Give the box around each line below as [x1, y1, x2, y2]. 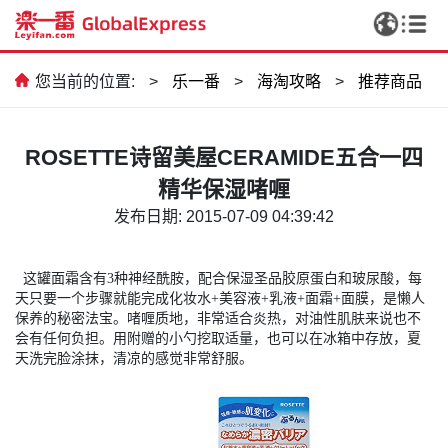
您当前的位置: [35, 73, 135, 90]
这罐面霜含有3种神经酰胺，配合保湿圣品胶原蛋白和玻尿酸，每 [15, 270, 422, 286]
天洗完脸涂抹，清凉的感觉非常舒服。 [15, 350, 253, 366]
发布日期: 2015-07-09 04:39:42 [114, 207, 334, 225]
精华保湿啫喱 [158, 176, 290, 202]
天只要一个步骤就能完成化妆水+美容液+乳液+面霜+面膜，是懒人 [15, 290, 425, 306]
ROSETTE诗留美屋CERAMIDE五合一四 [25, 144, 423, 170]
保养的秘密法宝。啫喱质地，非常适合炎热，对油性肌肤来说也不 [15, 310, 421, 326]
